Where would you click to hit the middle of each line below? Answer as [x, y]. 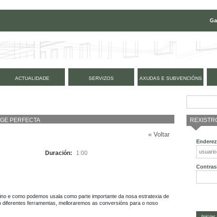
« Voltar [159, 134]
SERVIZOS [101, 78]
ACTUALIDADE [32, 78]
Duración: [59, 153]
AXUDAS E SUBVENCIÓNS [170, 78]
